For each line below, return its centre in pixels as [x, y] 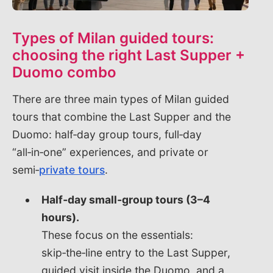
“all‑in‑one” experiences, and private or [110, 152]
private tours [72, 169]
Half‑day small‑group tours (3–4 [126, 199]
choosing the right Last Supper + [129, 55]
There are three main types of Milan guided [121, 99]
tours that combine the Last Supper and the [122, 116]
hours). [60, 217]
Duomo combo [64, 72]
